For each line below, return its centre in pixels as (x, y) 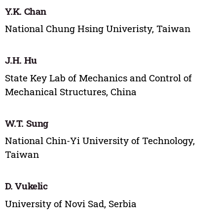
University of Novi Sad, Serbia (71, 203)
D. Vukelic (26, 186)
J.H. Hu (21, 60)
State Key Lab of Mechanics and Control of (98, 77)
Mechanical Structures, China (71, 91)
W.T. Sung (27, 123)
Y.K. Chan (26, 11)
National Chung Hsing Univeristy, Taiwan (97, 29)
